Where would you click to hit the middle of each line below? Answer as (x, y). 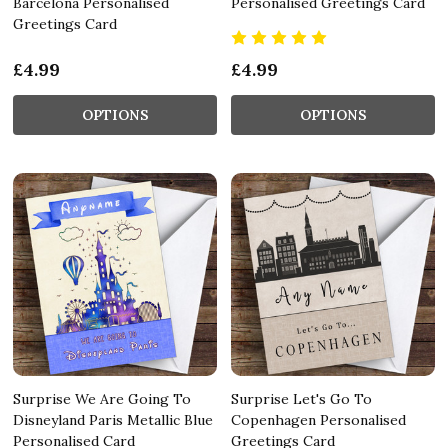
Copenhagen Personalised (318, 419)
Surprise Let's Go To (301, 398)
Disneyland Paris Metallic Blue (113, 419)
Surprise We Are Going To (102, 398)
